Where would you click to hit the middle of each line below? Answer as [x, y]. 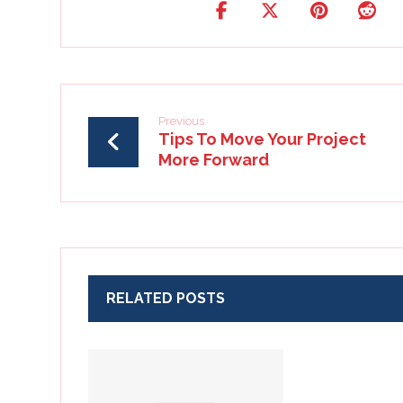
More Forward [214, 160]
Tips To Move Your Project [263, 139]
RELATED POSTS [166, 298]
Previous [182, 121]
